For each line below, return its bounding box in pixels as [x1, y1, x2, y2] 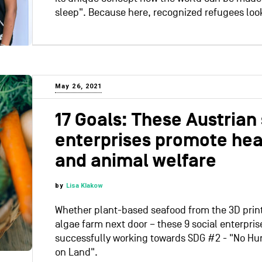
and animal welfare [55, 150, 216, 173]
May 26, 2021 [55, 82, 102, 91]
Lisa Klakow [66, 182, 104, 190]
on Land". [55, 246, 98, 259]
